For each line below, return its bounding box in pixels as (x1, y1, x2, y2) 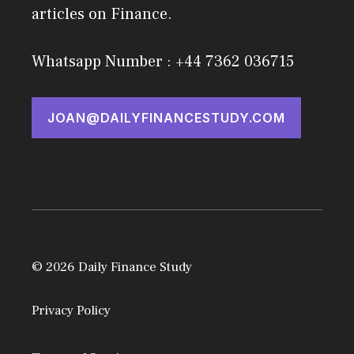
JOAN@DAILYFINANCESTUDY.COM (47, 110, 285, 126)
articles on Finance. (32, 4, 172, 24)
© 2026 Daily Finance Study (32, 258, 192, 276)
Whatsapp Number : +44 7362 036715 (32, 51, 294, 72)
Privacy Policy (32, 301, 111, 319)
